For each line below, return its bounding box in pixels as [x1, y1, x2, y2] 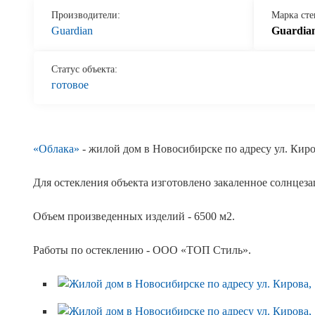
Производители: [51, 10, 120, 21]
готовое [51, 79, 89, 91]
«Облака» [33, 143, 79, 155]
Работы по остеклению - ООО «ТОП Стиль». [33, 244, 251, 257]
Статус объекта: [51, 64, 117, 75]
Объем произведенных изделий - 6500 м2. [33, 210, 235, 223]
